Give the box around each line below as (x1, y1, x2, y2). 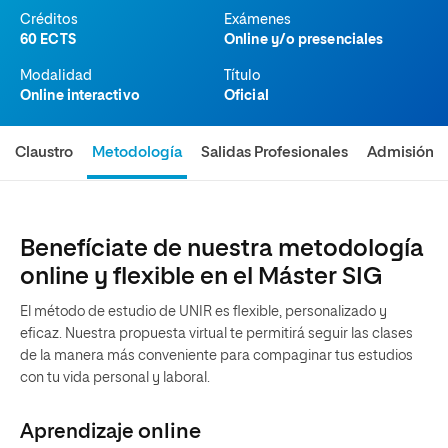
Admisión (366, 145, 434, 160)
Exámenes (224, 13, 291, 27)
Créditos (20, 13, 78, 27)
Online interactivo (20, 89, 140, 103)
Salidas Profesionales (200, 145, 348, 160)
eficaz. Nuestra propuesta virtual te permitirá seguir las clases (20, 327, 413, 341)
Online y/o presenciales (224, 33, 384, 47)
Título (224, 69, 261, 83)
